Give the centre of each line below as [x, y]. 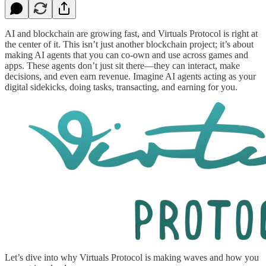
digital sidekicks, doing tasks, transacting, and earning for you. [121, 87]
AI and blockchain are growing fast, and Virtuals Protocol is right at [131, 33]
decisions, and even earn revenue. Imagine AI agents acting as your [130, 76]
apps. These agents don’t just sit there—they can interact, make [122, 65]
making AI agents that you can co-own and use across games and [126, 55]
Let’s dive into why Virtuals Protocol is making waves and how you [132, 257]
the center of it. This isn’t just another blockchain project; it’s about [129, 44]
